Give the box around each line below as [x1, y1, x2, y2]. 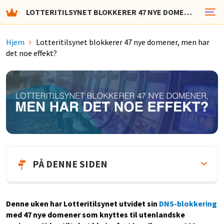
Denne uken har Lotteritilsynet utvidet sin [6, 198, 159, 209]
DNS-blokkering [159, 198, 217, 209]
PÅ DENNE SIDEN [32, 157, 107, 170]
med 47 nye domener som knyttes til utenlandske [6, 209, 185, 220]
